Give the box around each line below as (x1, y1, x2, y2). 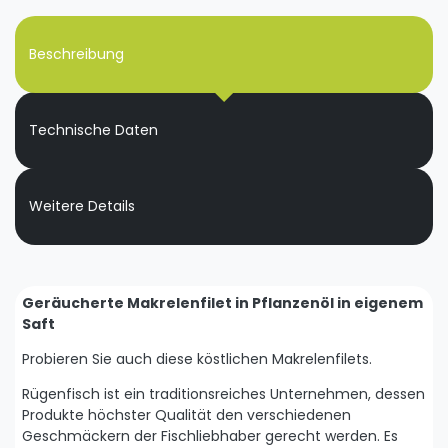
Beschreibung (29, 44, 124, 65)
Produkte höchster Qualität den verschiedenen (22, 405, 351, 426)
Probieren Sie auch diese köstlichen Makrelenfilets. (22, 349, 372, 370)
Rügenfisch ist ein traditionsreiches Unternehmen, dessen (22, 384, 425, 405)
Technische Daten (29, 120, 158, 141)
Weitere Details (29, 196, 135, 217)
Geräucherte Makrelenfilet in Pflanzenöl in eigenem (22, 293, 423, 314)
